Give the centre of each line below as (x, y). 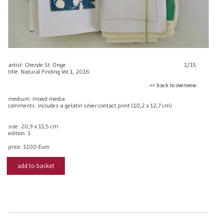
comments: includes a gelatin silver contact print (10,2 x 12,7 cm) (90, 106)
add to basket (36, 166)
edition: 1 (19, 133)
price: (16, 147)
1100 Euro (36, 147)
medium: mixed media (37, 99)
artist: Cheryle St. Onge (37, 65)
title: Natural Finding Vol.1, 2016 (49, 72)
